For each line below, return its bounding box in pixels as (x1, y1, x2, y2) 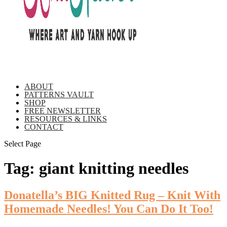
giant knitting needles (39, 159, 188, 177)
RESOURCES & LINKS (24, 114, 107, 123)
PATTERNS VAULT (24, 90, 94, 99)
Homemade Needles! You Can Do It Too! (4, 202, 213, 216)
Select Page (4, 139, 41, 148)
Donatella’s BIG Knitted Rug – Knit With (4, 188, 220, 202)
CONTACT (24, 122, 63, 131)
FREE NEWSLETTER (24, 106, 101, 115)
